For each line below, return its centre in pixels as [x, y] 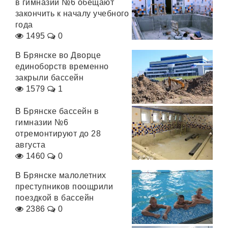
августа [31, 145]
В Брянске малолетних [61, 175]
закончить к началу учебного [72, 13]
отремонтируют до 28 [58, 134]
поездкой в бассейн [55, 198]
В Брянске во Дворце [58, 55]
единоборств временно [62, 66]
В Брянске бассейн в [57, 111]
